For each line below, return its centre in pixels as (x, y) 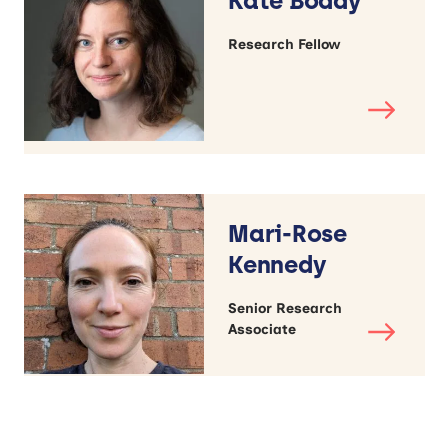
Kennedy (277, 264)
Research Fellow (284, 44)
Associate (262, 329)
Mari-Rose (287, 233)
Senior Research (285, 308)
